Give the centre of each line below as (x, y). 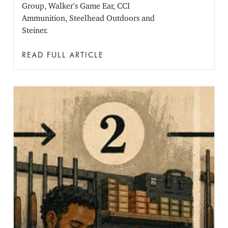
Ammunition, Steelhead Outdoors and (89, 18)
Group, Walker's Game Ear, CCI (76, 6)
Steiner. (35, 31)
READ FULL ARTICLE (63, 55)
